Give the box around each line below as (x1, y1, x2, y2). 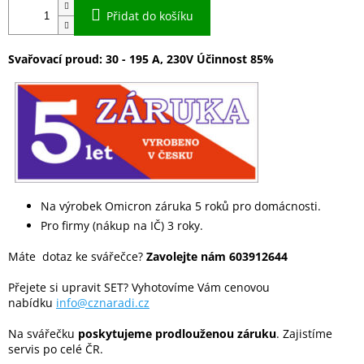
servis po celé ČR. (8, 341, 103, 357)
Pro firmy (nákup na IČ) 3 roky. (41, 218, 203, 234)
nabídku (8, 295, 56, 311)
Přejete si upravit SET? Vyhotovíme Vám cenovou (8, 279, 270, 296)
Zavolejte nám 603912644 (146, 249, 288, 265)
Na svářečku (8, 326, 78, 342)
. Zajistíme (276, 326, 332, 342)
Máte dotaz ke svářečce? (8, 249, 146, 265)
